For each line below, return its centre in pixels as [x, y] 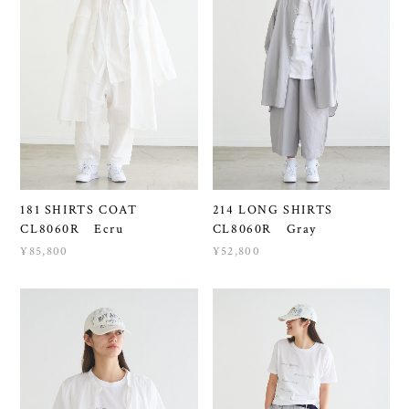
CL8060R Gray [265, 229]
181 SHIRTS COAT [86, 210]
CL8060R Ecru [72, 229]
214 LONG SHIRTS [280, 210]
